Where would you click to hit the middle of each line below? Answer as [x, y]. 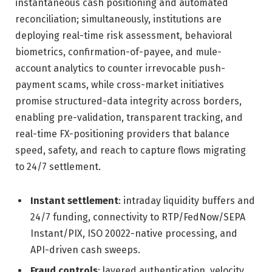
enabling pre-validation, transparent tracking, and [129, 117]
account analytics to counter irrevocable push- [120, 68]
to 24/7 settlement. [58, 166]
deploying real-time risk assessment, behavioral [124, 35]
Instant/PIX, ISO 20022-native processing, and [134, 233]
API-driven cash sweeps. [85, 250]
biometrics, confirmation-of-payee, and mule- [118, 52]
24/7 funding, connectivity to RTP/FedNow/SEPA [138, 217]
